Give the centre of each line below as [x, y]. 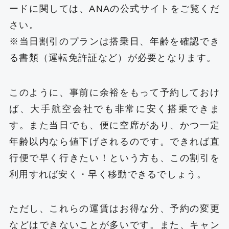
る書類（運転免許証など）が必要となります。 [113, 58]
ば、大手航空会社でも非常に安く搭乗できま [114, 109]
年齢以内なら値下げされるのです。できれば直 [114, 141]
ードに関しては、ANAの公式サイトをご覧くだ [114, 8]
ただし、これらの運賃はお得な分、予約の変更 [114, 209]
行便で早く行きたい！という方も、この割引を [114, 158]
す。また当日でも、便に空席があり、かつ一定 [114, 125]
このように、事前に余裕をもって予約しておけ [114, 92]
